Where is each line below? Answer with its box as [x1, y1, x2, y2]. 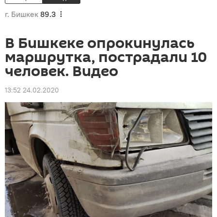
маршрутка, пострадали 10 [5, 47, 207, 68]
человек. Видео [5, 61, 118, 82]
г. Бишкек [5, 9, 38, 19]
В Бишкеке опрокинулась [5, 33, 195, 54]
